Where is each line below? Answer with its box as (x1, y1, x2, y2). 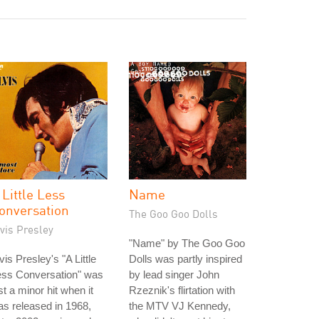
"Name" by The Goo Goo (129, 237, 245, 249)
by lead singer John (129, 268, 219, 281)
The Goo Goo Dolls (129, 207, 218, 220)
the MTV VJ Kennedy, (129, 300, 231, 312)
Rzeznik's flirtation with (129, 284, 235, 296)
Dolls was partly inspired (129, 253, 242, 265)
